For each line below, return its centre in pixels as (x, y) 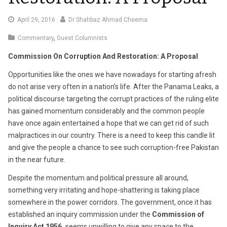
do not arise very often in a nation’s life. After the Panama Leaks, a (113, 86)
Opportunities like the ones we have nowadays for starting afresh (112, 74)
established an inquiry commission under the (80, 214)
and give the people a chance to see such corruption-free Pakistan (113, 147)
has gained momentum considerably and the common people (106, 111)
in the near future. (37, 159)
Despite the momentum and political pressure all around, (98, 178)
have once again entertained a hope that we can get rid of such (108, 123)
